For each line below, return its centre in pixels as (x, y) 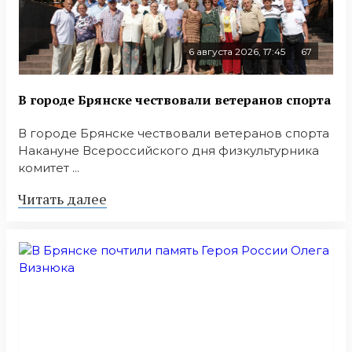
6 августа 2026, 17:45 (237, 52)
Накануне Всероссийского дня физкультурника (169, 150)
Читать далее (62, 198)
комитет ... (49, 167)
